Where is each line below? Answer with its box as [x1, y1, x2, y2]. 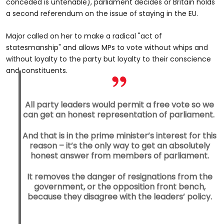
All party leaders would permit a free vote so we [25, 98, 214, 110]
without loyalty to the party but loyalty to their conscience [6, 53, 211, 64]
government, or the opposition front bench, [33, 180, 205, 192]
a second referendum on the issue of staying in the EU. [6, 8, 198, 18]
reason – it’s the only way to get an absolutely [29, 139, 210, 151]
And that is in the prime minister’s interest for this [22, 129, 216, 141]
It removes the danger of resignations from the [26, 170, 212, 182]
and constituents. [6, 65, 67, 75]
